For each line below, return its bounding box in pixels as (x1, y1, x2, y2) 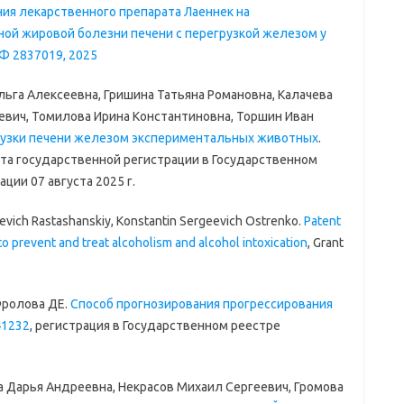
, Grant (307, 235, 344, 251)
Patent (303, 214, 341, 229)
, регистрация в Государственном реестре (29, 318, 280, 334)
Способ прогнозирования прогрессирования (69, 297, 333, 312)
